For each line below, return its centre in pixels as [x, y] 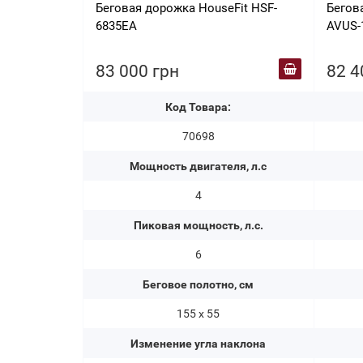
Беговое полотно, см [199, 284]
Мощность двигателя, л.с [199, 166]
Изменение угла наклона [199, 344]
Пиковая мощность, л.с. [198, 225]
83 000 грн [137, 71]
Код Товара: [199, 107]
